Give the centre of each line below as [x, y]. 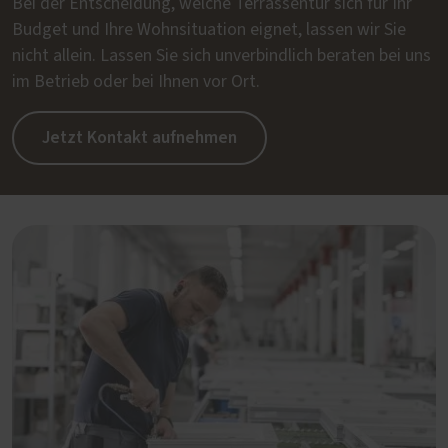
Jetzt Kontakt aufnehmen [139, 137]
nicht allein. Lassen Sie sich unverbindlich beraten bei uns [221, 55]
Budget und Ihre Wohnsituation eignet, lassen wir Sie [209, 29]
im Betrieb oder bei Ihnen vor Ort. [136, 81]
